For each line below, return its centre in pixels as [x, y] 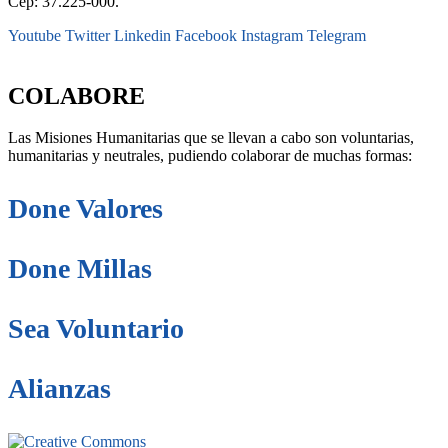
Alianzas [59, 389]
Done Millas [80, 269]
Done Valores [85, 209]
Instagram [272, 35]
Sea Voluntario [96, 329]
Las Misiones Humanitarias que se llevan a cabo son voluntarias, [211, 138]
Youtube [34, 35]
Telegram [336, 35]
